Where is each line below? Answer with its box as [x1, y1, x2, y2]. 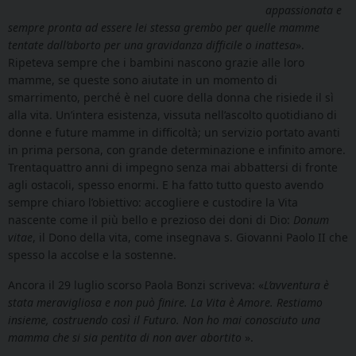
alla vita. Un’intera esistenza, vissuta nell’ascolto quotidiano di [8, 107, 337, 123]
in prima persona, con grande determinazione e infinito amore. [8, 142, 346, 158]
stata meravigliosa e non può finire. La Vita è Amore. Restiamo [8, 295, 323, 311]
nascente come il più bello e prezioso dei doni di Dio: [8, 212, 293, 228]
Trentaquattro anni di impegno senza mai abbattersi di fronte [8, 160, 338, 176]
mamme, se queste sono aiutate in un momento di [8, 72, 277, 88]
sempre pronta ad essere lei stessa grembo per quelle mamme [8, 20, 319, 36]
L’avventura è [264, 277, 329, 293]
